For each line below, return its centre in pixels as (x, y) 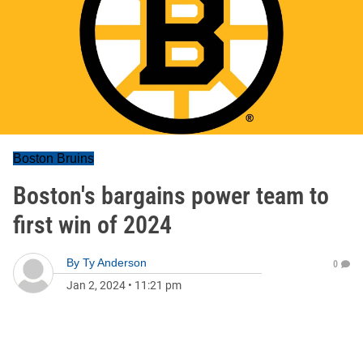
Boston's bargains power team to (171, 196)
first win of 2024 (92, 225)
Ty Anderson (115, 263)
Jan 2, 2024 (96, 285)
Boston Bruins (53, 158)
